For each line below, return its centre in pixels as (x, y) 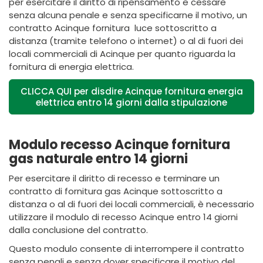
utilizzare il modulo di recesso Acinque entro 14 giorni (123, 217)
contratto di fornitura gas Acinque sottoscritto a (116, 191)
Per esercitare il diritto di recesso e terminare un (114, 178)
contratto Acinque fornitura (69, 28)
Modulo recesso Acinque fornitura (119, 145)
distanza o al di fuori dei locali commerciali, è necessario (131, 204)
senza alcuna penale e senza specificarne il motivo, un (128, 15)
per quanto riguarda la (186, 54)
